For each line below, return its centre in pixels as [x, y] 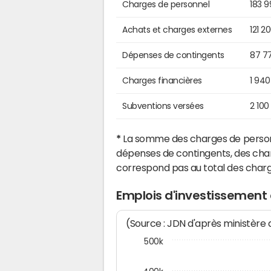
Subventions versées [163, 106]
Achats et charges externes [177, 30]
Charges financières [162, 81]
